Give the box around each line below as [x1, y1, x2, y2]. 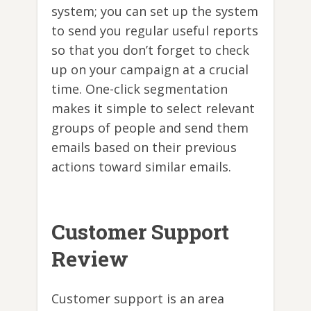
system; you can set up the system [51, 2, 258, 19]
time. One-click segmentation [51, 80, 228, 97]
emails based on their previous [51, 138, 237, 155]
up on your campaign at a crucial [51, 60, 249, 78]
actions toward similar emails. [51, 158, 231, 175]
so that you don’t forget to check [51, 41, 249, 58]
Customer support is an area [51, 289, 224, 307]
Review [51, 244, 128, 272]
